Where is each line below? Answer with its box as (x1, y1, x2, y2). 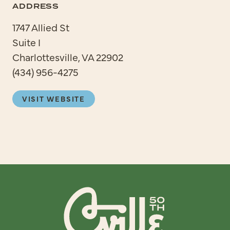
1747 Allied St (12, 20, 69, 34)
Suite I (12, 35, 41, 49)
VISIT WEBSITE (22, 93, 85, 104)
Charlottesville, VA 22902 (12, 50, 123, 64)
